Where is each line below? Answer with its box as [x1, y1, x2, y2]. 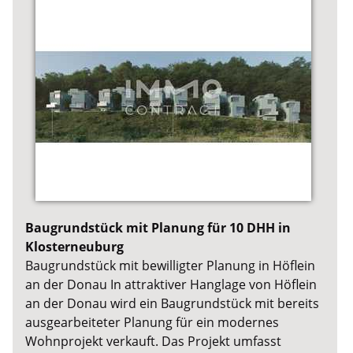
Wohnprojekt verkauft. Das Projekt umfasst [25, 333, 282, 351]
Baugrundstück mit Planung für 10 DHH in [25, 219, 292, 237]
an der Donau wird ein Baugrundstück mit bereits [25, 295, 320, 313]
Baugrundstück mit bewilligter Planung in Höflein [25, 257, 316, 275]
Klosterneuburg [25, 238, 124, 256]
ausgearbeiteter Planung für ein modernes [25, 314, 280, 332]
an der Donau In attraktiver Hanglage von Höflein [25, 276, 318, 294]
